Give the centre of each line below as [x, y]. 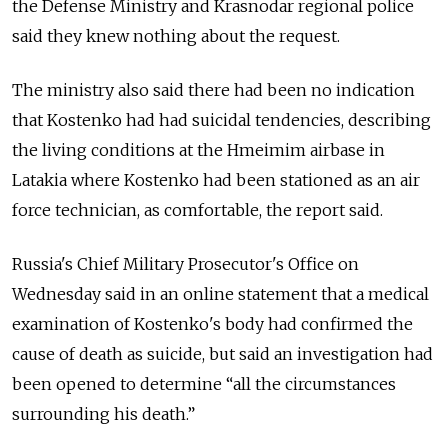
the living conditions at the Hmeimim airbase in [198, 150]
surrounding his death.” [103, 414]
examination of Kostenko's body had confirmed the [212, 324]
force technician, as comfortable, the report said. [197, 210]
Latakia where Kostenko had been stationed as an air [216, 180]
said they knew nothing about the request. [176, 36]
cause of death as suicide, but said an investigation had [222, 354]
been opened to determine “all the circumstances [204, 384]
